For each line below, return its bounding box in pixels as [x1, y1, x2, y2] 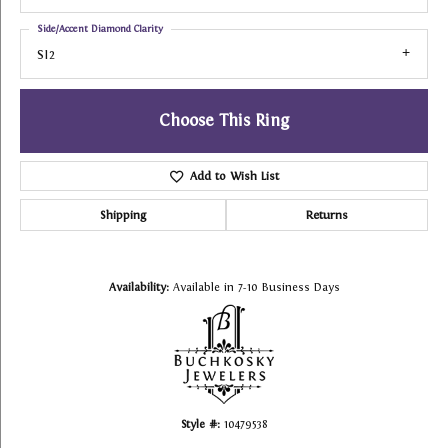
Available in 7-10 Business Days [172, 281, 340, 294]
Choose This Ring [159, 111, 289, 131]
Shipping [100, 208, 146, 223]
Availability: [108, 281, 169, 294]
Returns [306, 208, 348, 223]
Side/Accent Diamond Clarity [37, 23, 163, 34]
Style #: [180, 418, 220, 431]
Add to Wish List [189, 169, 279, 184]
